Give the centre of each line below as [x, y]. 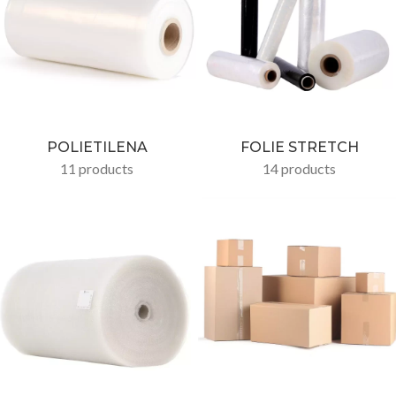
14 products [299, 168]
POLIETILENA [97, 147]
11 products [97, 168]
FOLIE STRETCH [299, 147]
